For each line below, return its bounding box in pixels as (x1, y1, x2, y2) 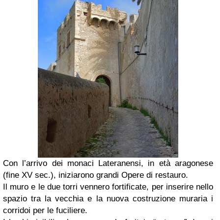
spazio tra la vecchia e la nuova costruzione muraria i (3, 194, 213, 204)
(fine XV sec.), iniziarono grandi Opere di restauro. (3, 170, 191, 180)
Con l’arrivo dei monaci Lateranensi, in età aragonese (3, 159, 213, 168)
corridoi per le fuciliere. (3, 206, 90, 216)
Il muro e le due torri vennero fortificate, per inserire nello (3, 182, 213, 192)
